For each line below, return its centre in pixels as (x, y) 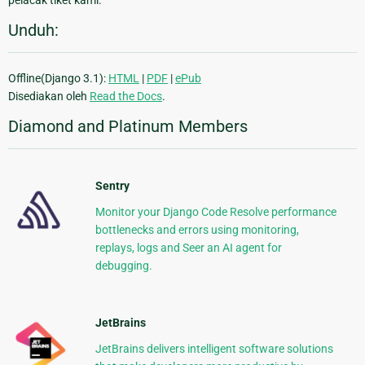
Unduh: (33, 31)
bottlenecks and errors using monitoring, (197, 230)
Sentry (112, 186)
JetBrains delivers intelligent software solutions (214, 349)
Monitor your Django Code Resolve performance (215, 212)
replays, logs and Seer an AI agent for (188, 248)
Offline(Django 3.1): (58, 79)
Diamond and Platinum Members (128, 127)
